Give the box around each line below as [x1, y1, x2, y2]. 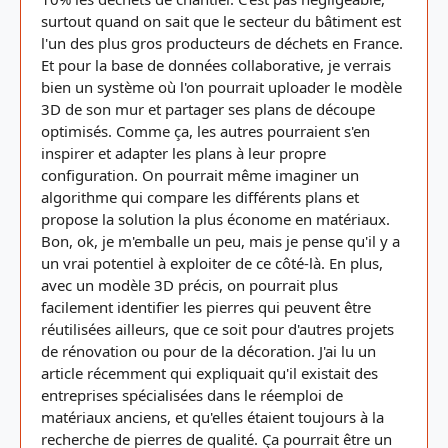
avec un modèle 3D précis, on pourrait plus [41, 275, 338, 295]
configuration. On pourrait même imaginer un [41, 165, 359, 185]
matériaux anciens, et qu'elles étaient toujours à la [41, 407, 384, 427]
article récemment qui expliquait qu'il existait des [41, 363, 378, 383]
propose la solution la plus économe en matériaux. [41, 209, 390, 229]
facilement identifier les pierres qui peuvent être [41, 297, 371, 317]
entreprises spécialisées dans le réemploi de [41, 385, 343, 405]
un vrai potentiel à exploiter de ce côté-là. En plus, [41, 253, 383, 273]
